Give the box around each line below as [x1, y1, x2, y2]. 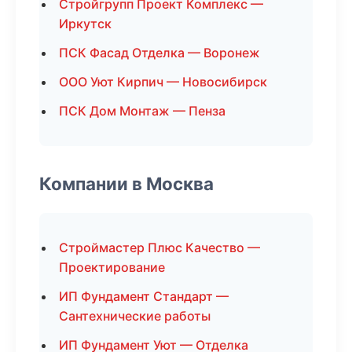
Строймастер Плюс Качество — [59, 240, 260, 255]
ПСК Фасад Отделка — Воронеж [59, 45, 260, 60]
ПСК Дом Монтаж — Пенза [59, 103, 225, 119]
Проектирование [59, 259, 165, 275]
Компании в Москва [39, 173, 214, 194]
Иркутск [59, 16, 112, 31]
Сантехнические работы [59, 308, 211, 324]
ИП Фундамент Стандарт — [59, 288, 229, 304]
